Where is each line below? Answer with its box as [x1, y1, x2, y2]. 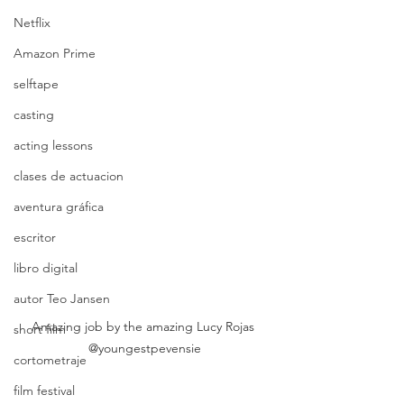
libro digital [14, 259, 78, 276]
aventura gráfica [14, 197, 104, 215]
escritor [14, 228, 56, 245]
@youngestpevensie [87, 340, 201, 357]
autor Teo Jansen [14, 289, 110, 307]
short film [14, 320, 66, 337]
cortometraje [14, 351, 87, 368]
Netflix [14, 14, 50, 31]
